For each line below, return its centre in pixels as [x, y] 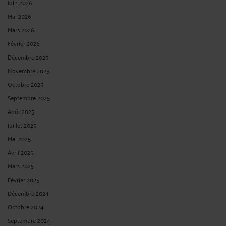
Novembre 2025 [29, 70]
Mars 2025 [21, 165]
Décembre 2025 [28, 56]
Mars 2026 [21, 29]
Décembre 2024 [28, 193]
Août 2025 [21, 111]
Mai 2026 [19, 16]
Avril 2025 [20, 152]
